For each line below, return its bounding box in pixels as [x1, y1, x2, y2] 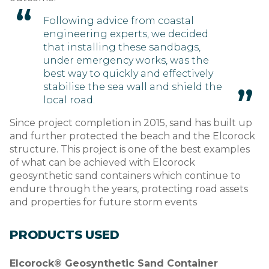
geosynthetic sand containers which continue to [10, 170, 241, 182]
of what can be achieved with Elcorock [10, 157, 195, 169]
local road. [43, 94, 95, 106]
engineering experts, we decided [43, 28, 208, 40]
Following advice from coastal [43, 15, 194, 27]
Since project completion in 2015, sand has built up [10, 117, 252, 129]
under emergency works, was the [43, 55, 209, 67]
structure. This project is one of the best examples [10, 144, 250, 156]
